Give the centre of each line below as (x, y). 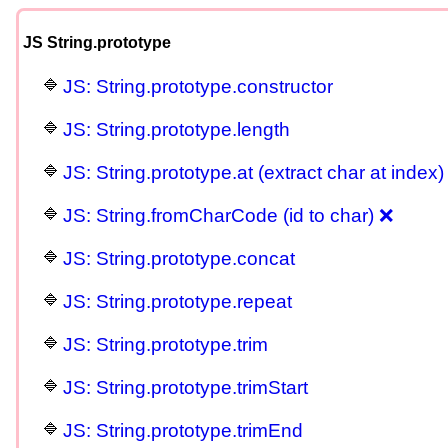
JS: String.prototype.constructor (198, 86)
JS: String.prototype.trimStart (185, 387)
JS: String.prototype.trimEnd (183, 430)
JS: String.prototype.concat (179, 258)
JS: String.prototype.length (176, 129)
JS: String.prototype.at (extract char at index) (253, 172)
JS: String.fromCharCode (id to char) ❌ (228, 215)
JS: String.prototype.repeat (177, 301)
